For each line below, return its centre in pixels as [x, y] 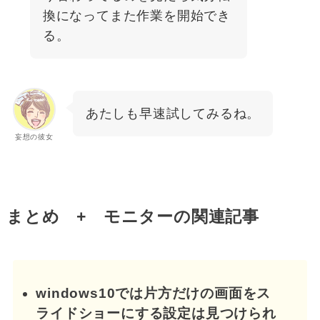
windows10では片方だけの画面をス [154, 293]
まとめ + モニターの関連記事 [133, 216]
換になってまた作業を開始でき [137, 15]
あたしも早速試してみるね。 [173, 114]
